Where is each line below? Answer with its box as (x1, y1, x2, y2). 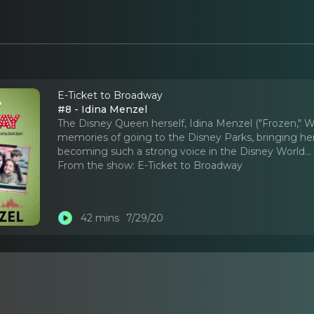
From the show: (57, 158, 135, 172)
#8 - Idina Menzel (57, 102, 148, 116)
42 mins (80, 212, 119, 225)
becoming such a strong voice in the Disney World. (57, 144, 308, 158)
